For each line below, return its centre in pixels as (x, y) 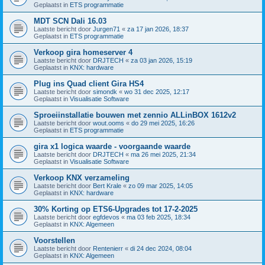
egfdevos (106, 217)
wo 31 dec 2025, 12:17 (157, 91)
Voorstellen (54, 240)
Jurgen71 (106, 29)
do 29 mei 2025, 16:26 (163, 123)
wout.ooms (109, 123)
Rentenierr (108, 248)
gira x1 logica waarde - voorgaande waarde (112, 146)
